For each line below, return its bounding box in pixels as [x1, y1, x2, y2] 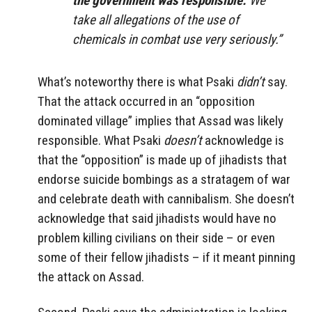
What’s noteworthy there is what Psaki [38, 74, 237, 91]
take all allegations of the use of [72, 12, 239, 29]
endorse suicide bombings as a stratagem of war [38, 171, 290, 188]
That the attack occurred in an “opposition [38, 93, 255, 110]
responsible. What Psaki [38, 132, 164, 149]
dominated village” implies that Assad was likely [38, 113, 283, 130]
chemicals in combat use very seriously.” [72, 31, 281, 48]
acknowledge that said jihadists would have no [38, 210, 276, 227]
